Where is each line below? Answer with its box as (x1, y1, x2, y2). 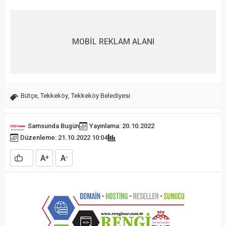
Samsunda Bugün (28, 122, 79, 130)
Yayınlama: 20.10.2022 (89, 122, 154, 130)
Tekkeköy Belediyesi (71, 92, 130, 100)
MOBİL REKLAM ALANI (72, 37, 154, 47)
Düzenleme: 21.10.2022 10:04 (20, 134, 107, 142)
